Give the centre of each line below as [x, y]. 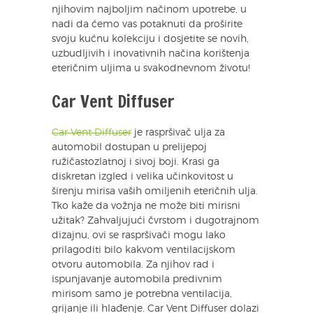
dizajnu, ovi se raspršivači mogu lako [139, 235]
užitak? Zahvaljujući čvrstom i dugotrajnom [155, 220]
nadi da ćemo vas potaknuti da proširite [147, 24]
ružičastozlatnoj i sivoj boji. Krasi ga [136, 162]
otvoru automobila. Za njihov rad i [133, 264]
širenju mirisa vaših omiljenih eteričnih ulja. [155, 191]
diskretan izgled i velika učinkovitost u [143, 176]
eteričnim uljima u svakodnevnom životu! [151, 68]
